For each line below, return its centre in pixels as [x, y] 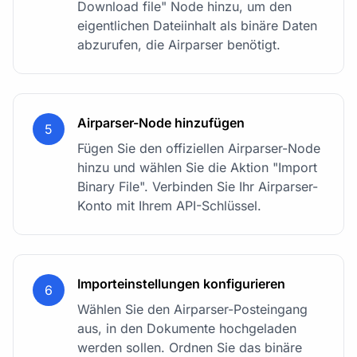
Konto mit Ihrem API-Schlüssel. [169, 205]
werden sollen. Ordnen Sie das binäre [190, 347]
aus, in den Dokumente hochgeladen [187, 328]
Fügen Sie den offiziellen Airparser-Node [199, 148]
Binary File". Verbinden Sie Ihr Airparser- [198, 186]
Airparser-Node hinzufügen [161, 122]
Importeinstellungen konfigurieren [181, 283]
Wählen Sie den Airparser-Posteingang [192, 309]
